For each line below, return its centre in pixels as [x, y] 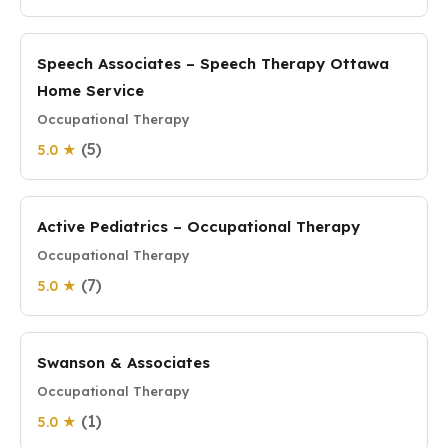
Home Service [90, 90]
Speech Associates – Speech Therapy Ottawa [213, 63]
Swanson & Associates [123, 362]
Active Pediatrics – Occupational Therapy [198, 226]
